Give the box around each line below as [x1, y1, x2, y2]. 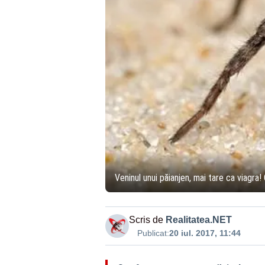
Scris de [128, 214, 163, 225]
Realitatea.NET [165, 214, 232, 225]
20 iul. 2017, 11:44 [169, 228, 241, 238]
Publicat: [137, 228, 169, 238]
